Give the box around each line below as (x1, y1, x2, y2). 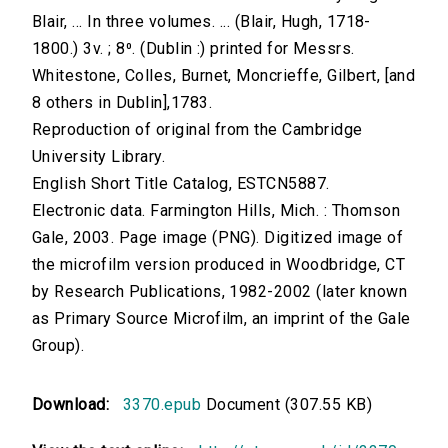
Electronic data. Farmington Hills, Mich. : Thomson (32, 201, 401, 221)
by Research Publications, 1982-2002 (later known (32, 282, 408, 302)
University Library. (32, 147, 166, 167)
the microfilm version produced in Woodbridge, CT (32, 255, 406, 275)
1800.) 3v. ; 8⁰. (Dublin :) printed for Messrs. (32, 39, 355, 59)
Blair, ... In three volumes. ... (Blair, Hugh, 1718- (32, 12, 371, 32)
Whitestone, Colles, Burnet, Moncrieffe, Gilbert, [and (32, 66, 416, 86)
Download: (32, 395, 119, 415)
